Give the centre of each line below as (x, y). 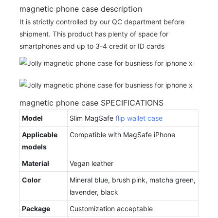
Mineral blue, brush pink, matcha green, (133, 180)
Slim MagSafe (92, 118)
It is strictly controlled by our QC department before (102, 21)
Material (36, 163)
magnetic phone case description (81, 9)
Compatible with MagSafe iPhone (122, 134)
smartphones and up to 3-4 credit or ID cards (92, 46)
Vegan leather (91, 163)
